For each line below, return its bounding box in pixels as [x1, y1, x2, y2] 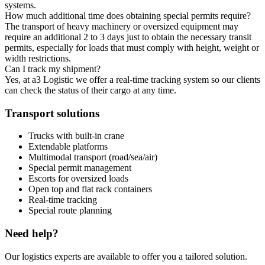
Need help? [5, 227, 59, 240]
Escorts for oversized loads [28, 173, 128, 184]
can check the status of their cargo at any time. [5, 85, 176, 95]
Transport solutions [5, 106, 99, 119]
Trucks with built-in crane [28, 131, 124, 141]
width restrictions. [5, 53, 71, 63]
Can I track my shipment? [5, 63, 101, 74]
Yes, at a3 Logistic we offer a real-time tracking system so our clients [5, 74, 260, 85]
